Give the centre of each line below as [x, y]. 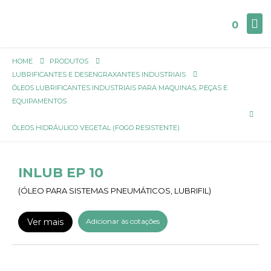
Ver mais [45, 222]
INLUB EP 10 [61, 173]
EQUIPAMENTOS [39, 101]
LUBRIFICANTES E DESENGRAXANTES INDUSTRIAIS [99, 74]
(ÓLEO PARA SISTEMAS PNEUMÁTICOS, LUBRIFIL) [115, 191]
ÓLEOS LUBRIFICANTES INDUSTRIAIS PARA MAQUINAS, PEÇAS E [120, 88]
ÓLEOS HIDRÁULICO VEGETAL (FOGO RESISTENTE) [96, 128]
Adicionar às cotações [123, 221]
